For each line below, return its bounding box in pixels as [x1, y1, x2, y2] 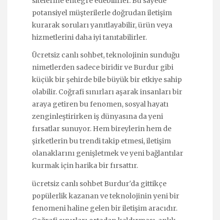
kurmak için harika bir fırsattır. [32, 161, 138, 170]
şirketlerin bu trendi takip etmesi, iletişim [32, 137, 171, 146]
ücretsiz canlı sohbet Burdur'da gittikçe [32, 179, 166, 188]
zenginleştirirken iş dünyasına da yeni [32, 112, 163, 121]
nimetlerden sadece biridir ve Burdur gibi [32, 63, 173, 72]
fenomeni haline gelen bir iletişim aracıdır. [32, 203, 177, 213]
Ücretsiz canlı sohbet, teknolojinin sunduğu [32, 51, 180, 60]
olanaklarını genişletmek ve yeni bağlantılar [32, 149, 183, 158]
